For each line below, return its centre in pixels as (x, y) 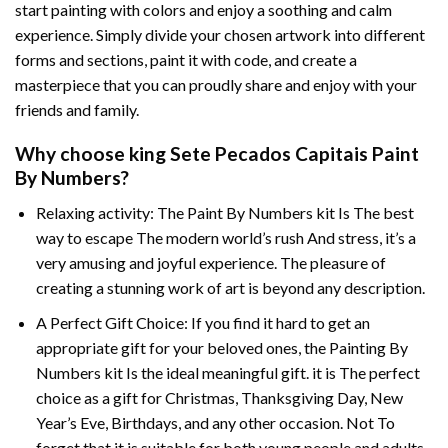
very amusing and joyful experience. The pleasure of (210, 262)
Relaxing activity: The (111, 212)
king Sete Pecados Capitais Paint (274, 154)
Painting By (368, 347)
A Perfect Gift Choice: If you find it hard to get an (202, 322)
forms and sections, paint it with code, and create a (186, 59)
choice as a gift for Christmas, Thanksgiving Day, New (219, 397)
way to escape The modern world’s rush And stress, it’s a (225, 237)
